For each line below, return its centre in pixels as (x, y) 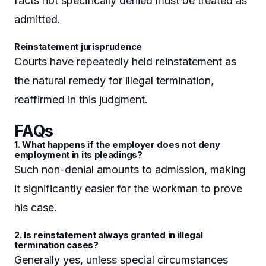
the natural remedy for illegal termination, (114, 80)
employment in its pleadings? (78, 155)
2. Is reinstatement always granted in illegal (109, 235)
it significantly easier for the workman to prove (128, 189)
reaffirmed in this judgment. (81, 99)
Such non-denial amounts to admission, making (130, 170)
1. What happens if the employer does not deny (117, 145)
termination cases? (56, 245)
